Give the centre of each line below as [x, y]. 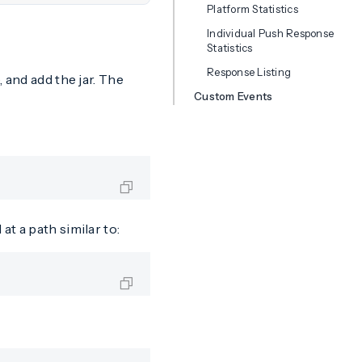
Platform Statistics [253, 9]
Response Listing [249, 72]
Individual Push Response [271, 33]
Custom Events [234, 96]
